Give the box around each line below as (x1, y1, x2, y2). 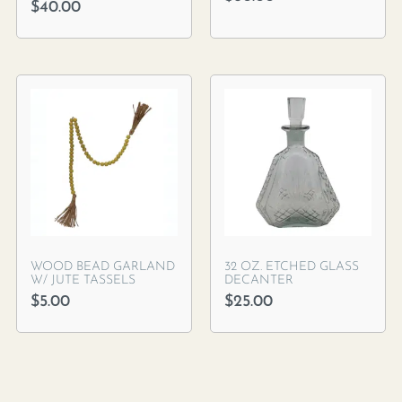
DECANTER (224, 273, 293, 287)
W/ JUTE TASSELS (31, 273, 135, 287)
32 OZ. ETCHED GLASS (224, 259, 359, 274)
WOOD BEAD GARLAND (31, 259, 175, 274)
